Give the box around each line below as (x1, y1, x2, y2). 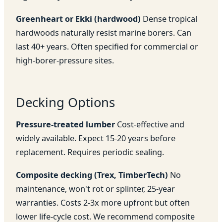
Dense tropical (141, 13, 197, 24)
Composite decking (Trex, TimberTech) (16, 169, 168, 181)
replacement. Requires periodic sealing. (16, 147, 164, 158)
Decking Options (16, 93, 115, 111)
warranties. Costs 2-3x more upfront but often (16, 197, 190, 209)
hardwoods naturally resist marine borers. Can (16, 27, 191, 38)
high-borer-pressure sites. (16, 55, 114, 66)
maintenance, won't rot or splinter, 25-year (16, 183, 175, 195)
